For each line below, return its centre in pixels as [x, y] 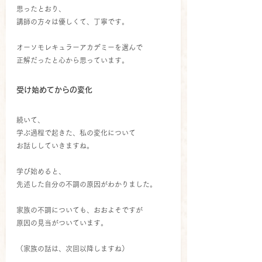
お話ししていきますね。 [55, 145]
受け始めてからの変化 [54, 89]
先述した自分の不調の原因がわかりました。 [87, 184]
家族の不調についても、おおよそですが [80, 210]
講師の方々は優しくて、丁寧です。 [73, 21]
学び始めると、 [41, 171]
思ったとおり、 [41, 8]
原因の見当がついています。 [62, 223]
